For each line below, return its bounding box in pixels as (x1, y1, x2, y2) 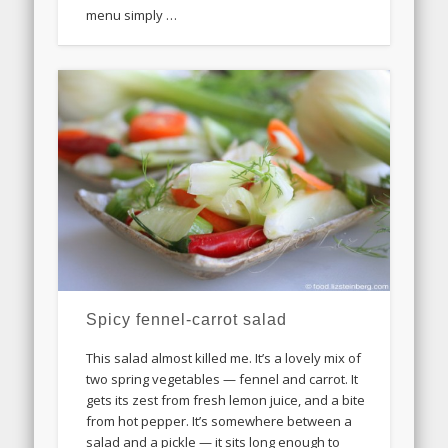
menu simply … (86, 5, 178, 24)
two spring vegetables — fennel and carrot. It (86, 369, 359, 388)
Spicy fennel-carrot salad (86, 310, 288, 328)
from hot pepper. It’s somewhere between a (86, 411, 353, 430)
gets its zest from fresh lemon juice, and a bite (86, 390, 366, 409)
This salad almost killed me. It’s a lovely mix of (86, 348, 362, 367)
